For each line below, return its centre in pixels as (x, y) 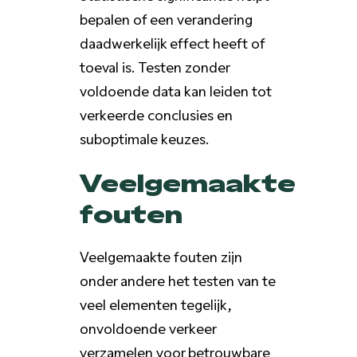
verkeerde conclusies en (156, 114)
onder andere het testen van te (177, 279)
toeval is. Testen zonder (154, 66)
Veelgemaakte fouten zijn (161, 255)
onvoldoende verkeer (148, 327)
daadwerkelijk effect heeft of (172, 42)
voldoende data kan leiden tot (175, 90)
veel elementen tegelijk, (155, 303)
